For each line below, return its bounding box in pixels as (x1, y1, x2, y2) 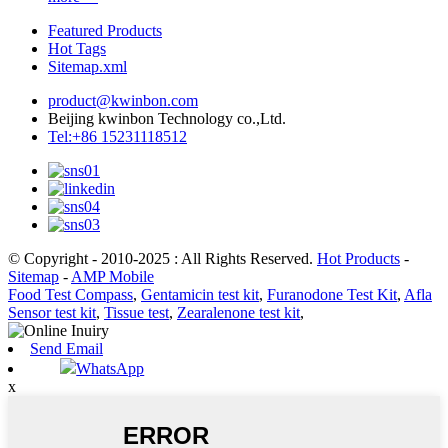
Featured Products (48, 22, 162, 39)
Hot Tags (48, 40, 106, 57)
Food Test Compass (8, 286, 133, 303)
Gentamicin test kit (141, 286, 259, 303)
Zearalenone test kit (177, 304, 300, 321)
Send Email (30, 340, 103, 357)
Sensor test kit (8, 304, 96, 321)
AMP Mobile (71, 268, 154, 285)
